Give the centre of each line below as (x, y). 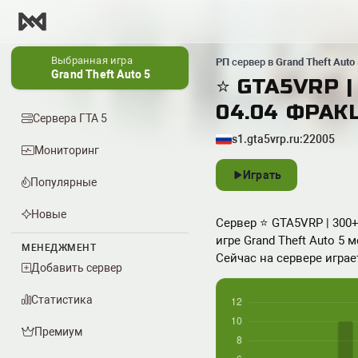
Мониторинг (67, 150)
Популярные (64, 182)
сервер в (253, 62)
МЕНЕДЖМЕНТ (59, 248)
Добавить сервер (77, 268)
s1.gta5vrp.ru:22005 (283, 139)
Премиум (58, 332)
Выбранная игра (92, 60)
